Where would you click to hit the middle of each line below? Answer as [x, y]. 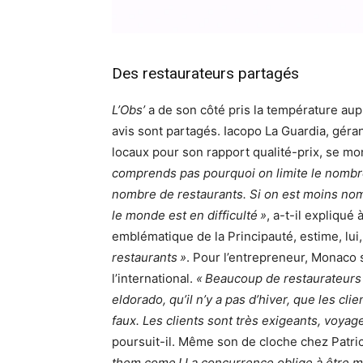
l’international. [154, 279]
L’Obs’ [128, 110]
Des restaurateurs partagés [205, 74]
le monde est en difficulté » [189, 216]
